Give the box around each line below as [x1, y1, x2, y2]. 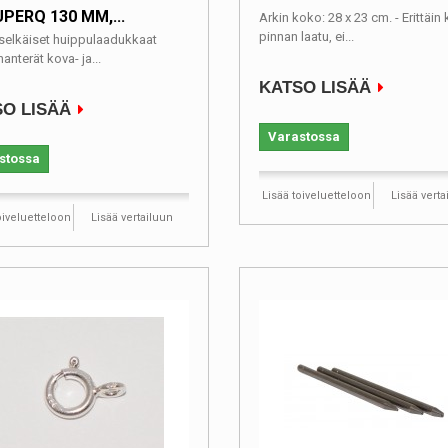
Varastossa [268, 129, 340, 144]
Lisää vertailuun [90, 211, 173, 224]
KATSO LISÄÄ [259, 78, 371, 97]
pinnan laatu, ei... [259, 29, 354, 44]
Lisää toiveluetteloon [261, 189, 371, 202]
